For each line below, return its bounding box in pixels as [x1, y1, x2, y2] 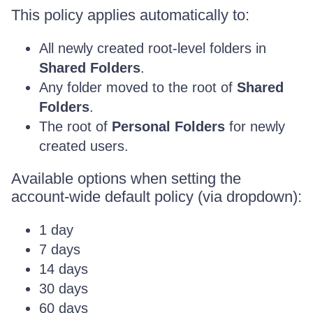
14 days [39, 261, 88, 277]
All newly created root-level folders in [39, 41, 266, 56]
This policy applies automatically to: [11, 6, 249, 24]
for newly [225, 119, 285, 134]
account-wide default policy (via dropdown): [11, 188, 302, 205]
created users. [39, 138, 129, 154]
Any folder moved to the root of [39, 80, 237, 95]
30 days [39, 281, 88, 296]
